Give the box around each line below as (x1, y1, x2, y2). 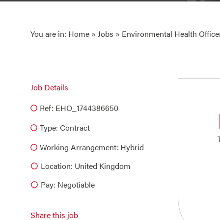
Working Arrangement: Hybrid (40, 141, 144, 153)
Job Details (30, 82, 68, 93)
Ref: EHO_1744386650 (40, 102, 118, 113)
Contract (60, 122, 90, 133)
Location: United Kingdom (41, 160, 131, 171)
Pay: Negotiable (41, 179, 95, 190)
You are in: (30, 28, 68, 39)
